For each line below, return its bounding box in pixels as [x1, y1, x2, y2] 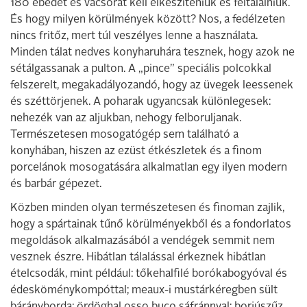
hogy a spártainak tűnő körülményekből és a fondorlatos [10, 219, 291, 230]
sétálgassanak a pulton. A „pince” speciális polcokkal [10, 64, 271, 75]
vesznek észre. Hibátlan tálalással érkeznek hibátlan [10, 252, 266, 263]
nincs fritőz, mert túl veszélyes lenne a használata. [10, 31, 258, 42]
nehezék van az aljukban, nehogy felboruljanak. [10, 113, 241, 124]
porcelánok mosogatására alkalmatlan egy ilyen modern [10, 162, 287, 173]
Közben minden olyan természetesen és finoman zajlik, [10, 203, 284, 214]
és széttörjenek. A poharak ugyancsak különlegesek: [10, 97, 271, 108]
